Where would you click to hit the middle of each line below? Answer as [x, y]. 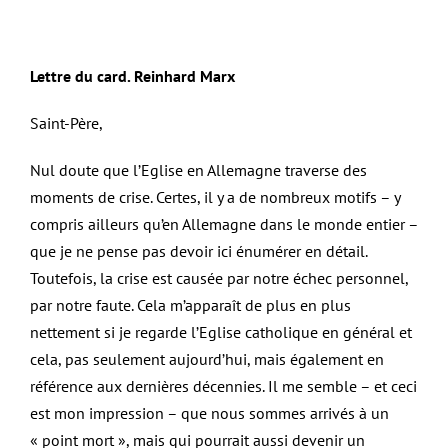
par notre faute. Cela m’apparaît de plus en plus [190, 305]
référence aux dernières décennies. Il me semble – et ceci [223, 386]
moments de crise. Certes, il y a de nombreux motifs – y [214, 197]
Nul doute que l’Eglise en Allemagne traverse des [198, 170]
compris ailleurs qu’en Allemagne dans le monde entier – [223, 224]
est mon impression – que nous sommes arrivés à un [209, 413]
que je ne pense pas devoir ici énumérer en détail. [198, 251]
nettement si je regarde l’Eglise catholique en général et [220, 332]
